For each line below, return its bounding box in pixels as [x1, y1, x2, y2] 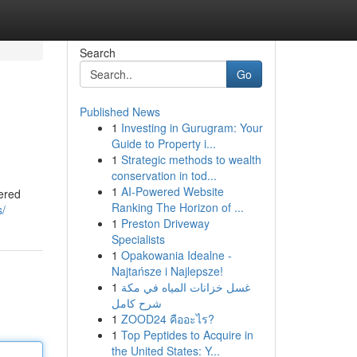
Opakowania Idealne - [120, 247, 232, 263]
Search [79, 45, 116, 61]
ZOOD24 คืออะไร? [120, 311, 214, 327]
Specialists [111, 231, 165, 247]
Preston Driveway [120, 215, 210, 231]
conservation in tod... [111, 167, 217, 183]
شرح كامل [111, 295, 162, 311]
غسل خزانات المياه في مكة [120, 279, 250, 295]
